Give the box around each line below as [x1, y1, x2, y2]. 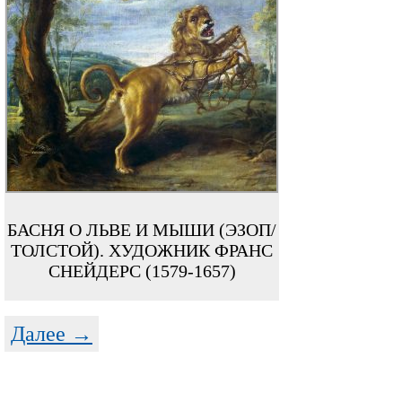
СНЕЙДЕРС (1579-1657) [48, 261, 236, 281]
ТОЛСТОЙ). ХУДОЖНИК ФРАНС [11, 240, 273, 260]
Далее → [11, 322, 92, 345]
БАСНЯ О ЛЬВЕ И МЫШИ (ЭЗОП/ [7, 220, 276, 240]
